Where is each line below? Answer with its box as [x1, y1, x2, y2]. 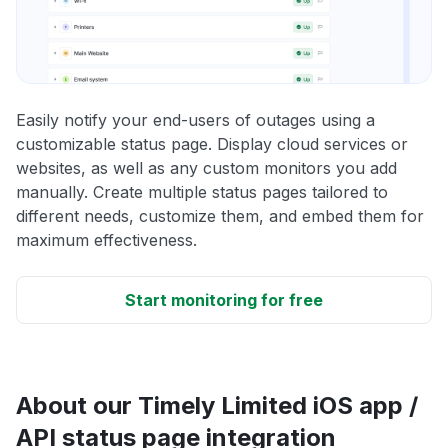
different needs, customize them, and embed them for [16, 206, 424, 227]
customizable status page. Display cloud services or [16, 134, 408, 155]
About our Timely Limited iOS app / [16, 391, 418, 421]
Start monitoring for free [125, 290, 323, 311]
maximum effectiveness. [16, 230, 197, 251]
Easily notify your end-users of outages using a [16, 110, 375, 131]
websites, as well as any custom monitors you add [16, 158, 397, 179]
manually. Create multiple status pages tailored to [16, 182, 388, 203]
